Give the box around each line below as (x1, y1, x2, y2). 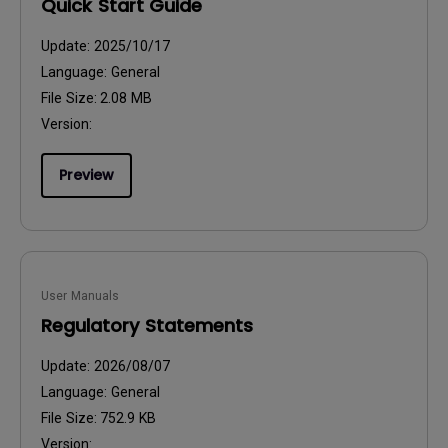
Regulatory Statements (41, 313, 253, 338)
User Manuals (41, 289, 119, 303)
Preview (59, 165, 114, 185)
